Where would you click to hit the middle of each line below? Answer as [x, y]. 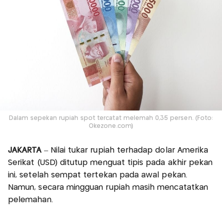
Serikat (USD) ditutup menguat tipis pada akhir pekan [111, 163]
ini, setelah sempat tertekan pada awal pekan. [98, 175]
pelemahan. [30, 200]
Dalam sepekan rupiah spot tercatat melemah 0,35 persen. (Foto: [111, 118]
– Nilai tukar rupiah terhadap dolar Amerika [126, 150]
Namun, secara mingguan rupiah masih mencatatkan [108, 187]
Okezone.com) [111, 126]
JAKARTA [26, 150]
